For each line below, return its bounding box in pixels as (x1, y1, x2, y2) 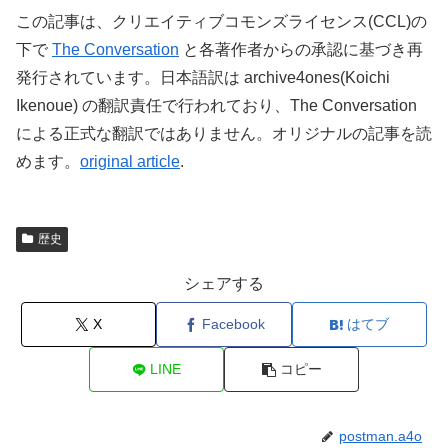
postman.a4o (339, 428, 422, 445)
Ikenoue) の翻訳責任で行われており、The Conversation (16, 96, 417, 114)
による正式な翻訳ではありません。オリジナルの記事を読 (16, 124, 432, 142)
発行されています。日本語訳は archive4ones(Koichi (16, 68, 390, 86)
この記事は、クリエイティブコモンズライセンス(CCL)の (16, 12, 427, 30)
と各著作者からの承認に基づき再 (179, 40, 423, 58)
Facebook (201, 316, 265, 333)
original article (80, 152, 180, 170)
